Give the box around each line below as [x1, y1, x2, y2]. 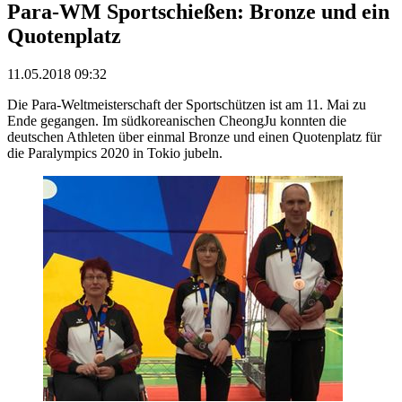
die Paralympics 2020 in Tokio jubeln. [7, 144, 223, 161]
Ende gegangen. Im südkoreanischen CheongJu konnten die [7, 112, 346, 128]
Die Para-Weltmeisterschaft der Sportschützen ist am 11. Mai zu [7, 96, 366, 112]
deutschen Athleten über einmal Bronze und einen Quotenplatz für [7, 128, 381, 144]
